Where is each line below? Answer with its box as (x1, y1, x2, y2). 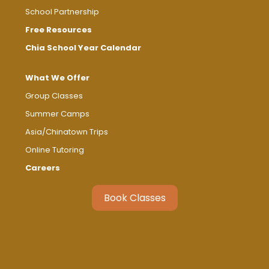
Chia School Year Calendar (25, 42, 142, 54)
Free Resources (25, 24, 92, 36)
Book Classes (103, 191, 166, 205)
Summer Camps (25, 108, 90, 120)
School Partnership (25, 6, 100, 18)
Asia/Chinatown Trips (25, 126, 109, 138)
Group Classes (25, 90, 83, 102)
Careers (25, 162, 61, 174)
